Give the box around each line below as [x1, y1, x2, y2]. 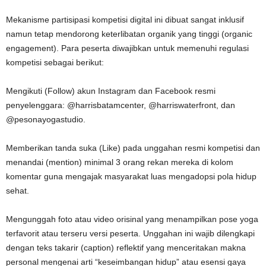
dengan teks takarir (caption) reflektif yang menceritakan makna [6, 242, 246, 252]
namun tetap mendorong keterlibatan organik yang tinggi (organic [6, 28, 252, 39]
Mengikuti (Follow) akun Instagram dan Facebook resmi [6, 85, 216, 96]
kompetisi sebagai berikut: [6, 57, 104, 67]
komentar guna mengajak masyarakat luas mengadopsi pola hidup [6, 171, 256, 181]
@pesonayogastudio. [6, 114, 85, 124]
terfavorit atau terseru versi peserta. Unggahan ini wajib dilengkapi [6, 228, 255, 238]
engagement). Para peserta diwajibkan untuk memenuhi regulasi [6, 43, 249, 53]
